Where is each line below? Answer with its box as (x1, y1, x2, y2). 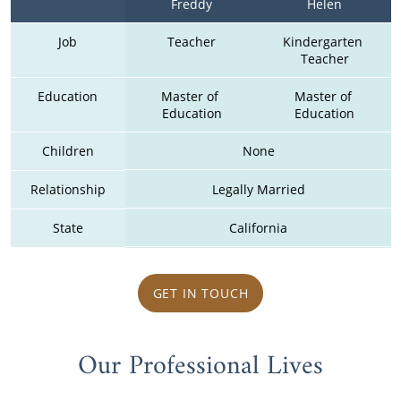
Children (41, 141, 94, 159)
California (229, 219, 287, 237)
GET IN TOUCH (152, 284, 249, 302)
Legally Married (211, 181, 305, 199)
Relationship (30, 180, 106, 198)
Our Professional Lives (78, 343, 323, 391)
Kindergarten (283, 32, 363, 50)
